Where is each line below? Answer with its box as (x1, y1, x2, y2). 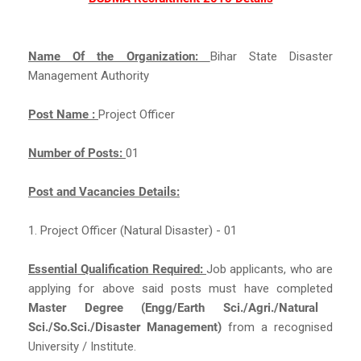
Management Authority (28, 68, 149, 83)
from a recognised (228, 319, 333, 334)
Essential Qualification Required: (28, 261, 206, 276)
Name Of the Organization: (28, 48, 210, 64)
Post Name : (28, 106, 98, 122)
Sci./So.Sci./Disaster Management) (28, 319, 228, 334)
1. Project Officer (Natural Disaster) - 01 (28, 222, 237, 238)
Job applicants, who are (206, 261, 333, 276)
